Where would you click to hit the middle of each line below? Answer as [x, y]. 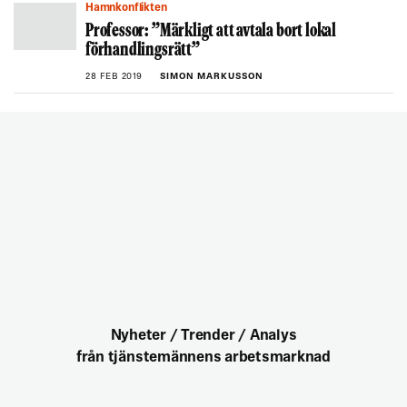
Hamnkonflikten [130, 8]
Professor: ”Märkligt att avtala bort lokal [211, 32]
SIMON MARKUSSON [211, 77]
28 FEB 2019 [114, 77]
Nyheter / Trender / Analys [203, 336]
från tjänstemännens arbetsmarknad [203, 358]
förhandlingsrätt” [143, 51]
